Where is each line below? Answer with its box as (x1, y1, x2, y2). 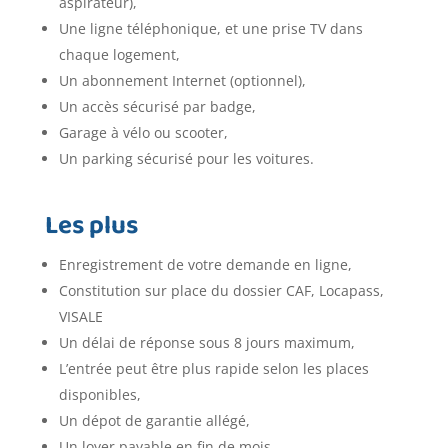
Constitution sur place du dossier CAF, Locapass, (58, 281, 384, 301)
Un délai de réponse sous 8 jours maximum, (58, 333, 355, 353)
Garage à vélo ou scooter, (58, 123, 228, 143)
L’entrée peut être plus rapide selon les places (58, 359, 369, 379)
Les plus (44, 202, 138, 256)
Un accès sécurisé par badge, (58, 97, 256, 117)
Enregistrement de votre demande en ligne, (58, 255, 352, 275)
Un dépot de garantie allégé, (58, 411, 250, 431)
